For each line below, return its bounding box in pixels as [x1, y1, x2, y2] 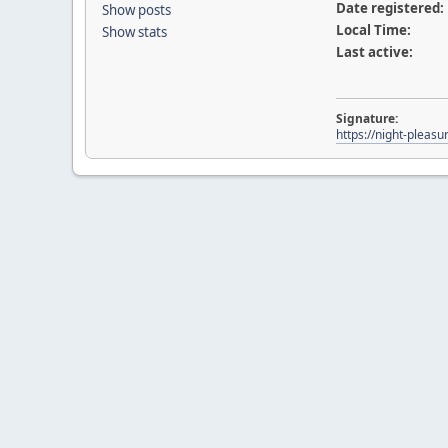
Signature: [335, 110, 398, 127]
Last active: [335, 43, 413, 61]
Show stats [102, 23, 167, 41]
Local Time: [335, 21, 411, 39]
